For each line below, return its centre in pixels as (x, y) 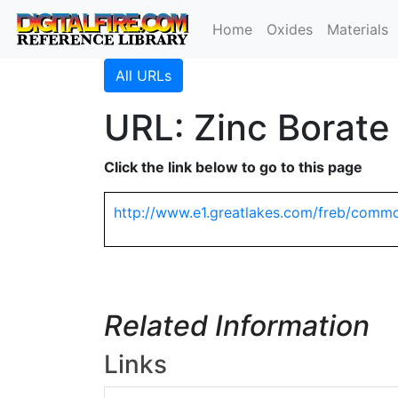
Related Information (237, 326)
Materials (358, 29)
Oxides (290, 29)
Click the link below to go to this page (233, 167)
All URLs (143, 76)
